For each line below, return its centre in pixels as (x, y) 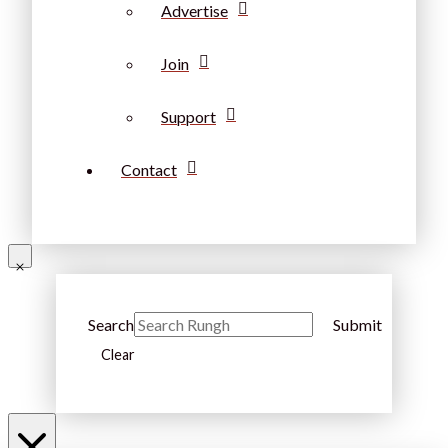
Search (111, 325)
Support (188, 117)
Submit (358, 325)
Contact (149, 170)
